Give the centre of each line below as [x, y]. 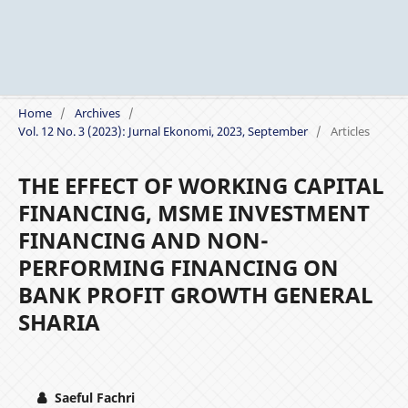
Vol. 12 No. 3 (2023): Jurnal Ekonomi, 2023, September [163, 131]
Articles [350, 131]
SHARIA [59, 321]
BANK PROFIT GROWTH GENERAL [195, 294]
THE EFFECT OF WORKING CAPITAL [201, 185]
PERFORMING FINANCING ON [178, 267]
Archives [97, 112]
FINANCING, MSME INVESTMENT [194, 212]
